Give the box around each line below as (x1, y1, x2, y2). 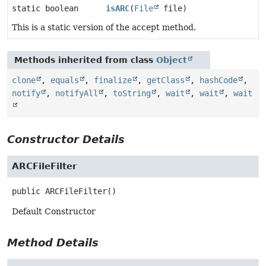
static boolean (12, 3, 78, 13)
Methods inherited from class (14, 55, 156, 65)
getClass (147, 75, 185, 85)
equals (50, 75, 79, 85)
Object (156, 55, 187, 65)
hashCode (199, 75, 237, 85)
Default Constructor (12, 206, 96, 216)
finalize (94, 75, 132, 85)
